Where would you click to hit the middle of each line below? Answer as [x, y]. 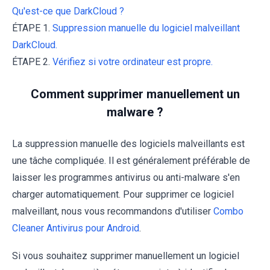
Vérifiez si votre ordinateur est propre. [133, 61]
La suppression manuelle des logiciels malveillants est [128, 143]
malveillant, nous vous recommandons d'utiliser [113, 211]
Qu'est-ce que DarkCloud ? [68, 11]
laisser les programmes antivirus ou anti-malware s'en [126, 177]
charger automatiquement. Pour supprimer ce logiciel [123, 194]
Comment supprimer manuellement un [135, 94]
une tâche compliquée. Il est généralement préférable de [131, 160]
